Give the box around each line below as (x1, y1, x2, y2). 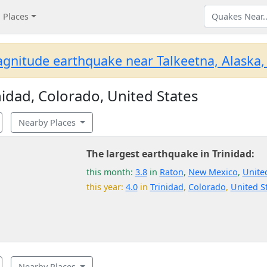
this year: (86, 181, 126, 193)
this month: (86, 166, 135, 178)
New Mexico (188, 166, 238, 178)
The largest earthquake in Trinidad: (86, 147, 254, 160)
